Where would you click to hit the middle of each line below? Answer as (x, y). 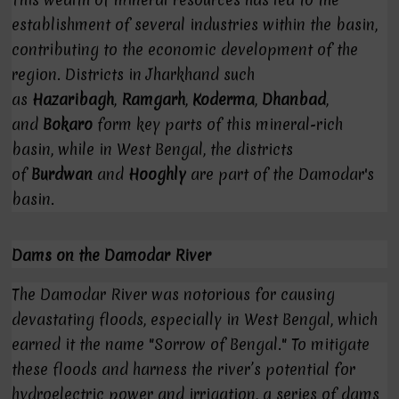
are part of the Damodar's (281, 174)
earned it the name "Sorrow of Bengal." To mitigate (191, 344)
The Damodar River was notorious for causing (174, 294)
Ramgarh (154, 99)
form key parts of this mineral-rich (218, 124)
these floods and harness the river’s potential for (184, 369)
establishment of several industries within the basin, (195, 24)
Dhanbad (294, 99)
